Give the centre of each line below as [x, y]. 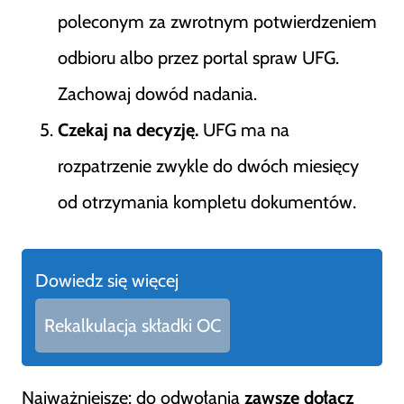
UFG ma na [244, 130]
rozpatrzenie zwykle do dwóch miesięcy [208, 166]
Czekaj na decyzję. [128, 130]
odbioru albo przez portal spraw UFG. [198, 58]
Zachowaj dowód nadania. [157, 94]
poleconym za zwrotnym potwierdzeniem [217, 22]
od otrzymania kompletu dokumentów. [207, 202]
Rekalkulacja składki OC [133, 326]
